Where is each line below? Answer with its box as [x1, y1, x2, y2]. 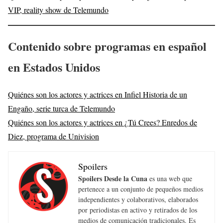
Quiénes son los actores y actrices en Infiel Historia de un [8, 89, 187, 100]
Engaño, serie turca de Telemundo [8, 103, 115, 113]
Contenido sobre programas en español [8, 37, 207, 55]
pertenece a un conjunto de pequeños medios [78, 184, 203, 194]
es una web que [147, 173, 192, 183]
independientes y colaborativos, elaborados [78, 194, 198, 204]
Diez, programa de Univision [8, 130, 99, 141]
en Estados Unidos [8, 58, 100, 76]
